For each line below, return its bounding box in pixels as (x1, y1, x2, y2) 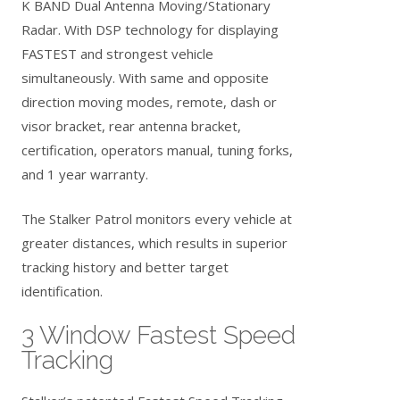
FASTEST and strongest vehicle (21, 45, 214, 63)
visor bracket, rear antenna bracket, (21, 117, 242, 136)
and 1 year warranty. (21, 165, 149, 184)
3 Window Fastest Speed (21, 321, 296, 351)
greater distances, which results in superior (21, 233, 288, 252)
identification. (21, 281, 104, 300)
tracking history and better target (21, 257, 229, 276)
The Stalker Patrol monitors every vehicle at (21, 209, 293, 228)
